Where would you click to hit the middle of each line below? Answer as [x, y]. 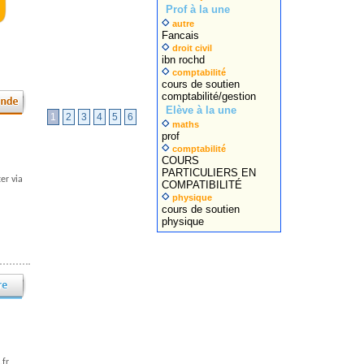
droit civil [192, 48]
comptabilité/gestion [209, 96]
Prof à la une [198, 9]
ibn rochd [183, 60]
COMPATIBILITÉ [202, 185]
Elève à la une [201, 110]
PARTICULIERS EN [209, 173]
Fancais [180, 35]
